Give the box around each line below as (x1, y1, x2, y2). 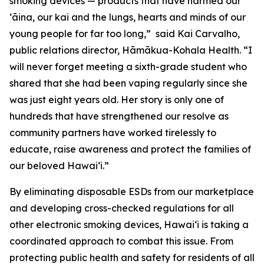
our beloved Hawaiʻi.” (9, 160, 109, 171)
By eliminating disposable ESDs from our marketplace (9, 186, 254, 197)
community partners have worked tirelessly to (9, 127, 216, 138)
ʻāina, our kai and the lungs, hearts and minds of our (9, 11, 246, 23)
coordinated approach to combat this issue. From (9, 235, 233, 247)
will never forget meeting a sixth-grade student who (9, 61, 247, 72)
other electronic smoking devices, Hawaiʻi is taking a (9, 219, 249, 230)
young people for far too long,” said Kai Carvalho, (9, 28, 240, 39)
